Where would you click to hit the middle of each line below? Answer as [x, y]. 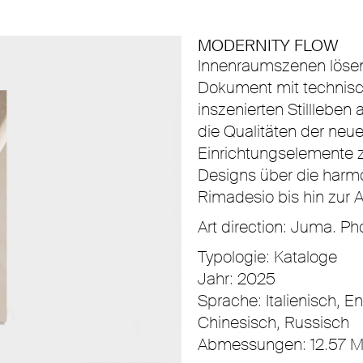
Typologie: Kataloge [267, 256]
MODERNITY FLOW [268, 45]
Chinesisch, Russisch [273, 322]
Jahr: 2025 [237, 278]
